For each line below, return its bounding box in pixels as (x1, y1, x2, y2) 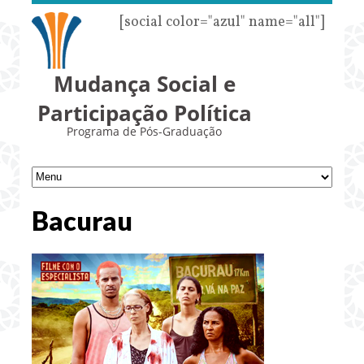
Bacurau (32, 204, 132, 236)
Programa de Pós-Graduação (67, 123, 223, 139)
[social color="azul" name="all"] (119, 12, 324, 32)
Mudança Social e (53, 69, 236, 98)
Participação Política (37, 98, 252, 128)
